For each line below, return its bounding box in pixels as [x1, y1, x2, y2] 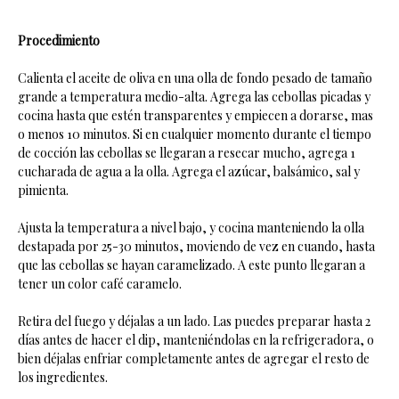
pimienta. [18, 182, 69, 199]
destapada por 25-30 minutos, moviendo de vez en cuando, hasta [18, 238, 375, 255]
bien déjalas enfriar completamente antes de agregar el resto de [18, 350, 370, 367]
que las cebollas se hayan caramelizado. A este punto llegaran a [18, 256, 365, 273]
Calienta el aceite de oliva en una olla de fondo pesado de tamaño [18, 69, 372, 86]
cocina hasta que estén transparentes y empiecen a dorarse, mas [18, 107, 373, 124]
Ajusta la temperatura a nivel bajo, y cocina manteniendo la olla [18, 219, 364, 236]
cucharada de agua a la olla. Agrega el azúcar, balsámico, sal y [18, 163, 360, 180]
